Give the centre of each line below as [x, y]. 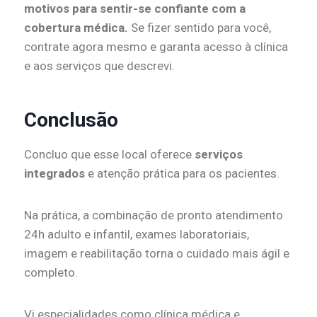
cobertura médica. [76, 28]
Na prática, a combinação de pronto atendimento [154, 215]
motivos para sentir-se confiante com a [135, 9]
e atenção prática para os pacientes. [182, 174]
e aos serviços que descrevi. [99, 66]
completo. [51, 273]
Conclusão [71, 120]
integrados [54, 174]
